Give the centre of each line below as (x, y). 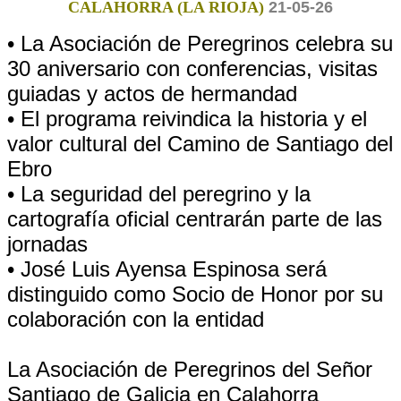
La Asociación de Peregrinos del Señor (190, 369)
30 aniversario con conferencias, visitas (192, 68)
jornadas (47, 244)
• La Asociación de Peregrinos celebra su (200, 43)
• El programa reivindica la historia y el (187, 119)
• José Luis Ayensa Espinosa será (167, 269)
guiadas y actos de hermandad (152, 94)
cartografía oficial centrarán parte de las (195, 219)
